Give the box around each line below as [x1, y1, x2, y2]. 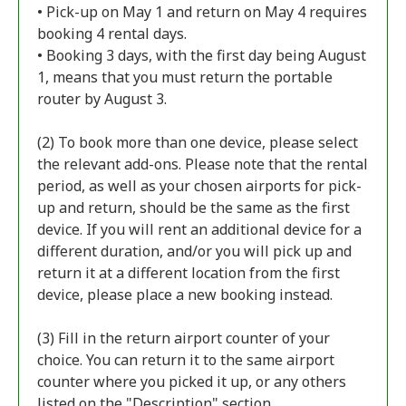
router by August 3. [37, 89, 167, 109]
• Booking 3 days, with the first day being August [37, 45, 366, 65]
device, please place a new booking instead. [37, 285, 333, 304]
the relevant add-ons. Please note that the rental [37, 154, 368, 174]
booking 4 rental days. [37, 24, 187, 43]
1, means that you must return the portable [37, 67, 333, 87]
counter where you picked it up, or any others [37, 372, 346, 391]
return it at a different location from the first [37, 263, 340, 283]
